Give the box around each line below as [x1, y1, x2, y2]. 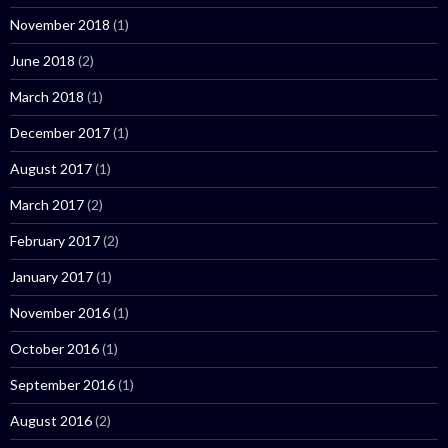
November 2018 [10, 16, 110, 33]
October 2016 [10, 340, 99, 357]
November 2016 [10, 304, 110, 321]
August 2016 [10, 412, 92, 429]
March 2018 [10, 88, 84, 105]
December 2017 [10, 124, 110, 141]
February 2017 [10, 232, 100, 249]
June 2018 [10, 52, 75, 69]
